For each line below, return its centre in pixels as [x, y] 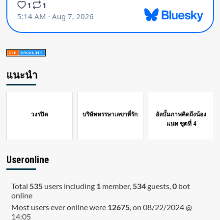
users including [69, 186]
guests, [159, 186]
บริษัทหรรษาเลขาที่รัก [110, 115]
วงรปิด [39, 115]
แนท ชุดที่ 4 [181, 124]
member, [116, 186]
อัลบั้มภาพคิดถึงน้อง [181, 115]
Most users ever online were [59, 207]
